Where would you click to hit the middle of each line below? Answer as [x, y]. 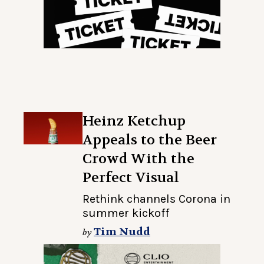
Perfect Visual [131, 178]
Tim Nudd [122, 232]
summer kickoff [126, 213]
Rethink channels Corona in [156, 199]
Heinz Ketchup [134, 121]
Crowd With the [138, 159]
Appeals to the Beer [150, 140]
